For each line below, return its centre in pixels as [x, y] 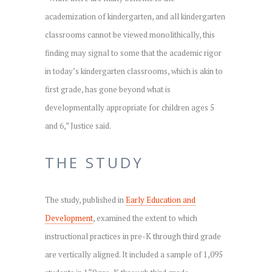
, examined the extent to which [145, 218]
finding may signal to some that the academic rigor [133, 53]
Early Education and [161, 199]
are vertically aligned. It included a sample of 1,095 [134, 254]
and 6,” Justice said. [78, 125]
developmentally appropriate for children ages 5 [130, 107]
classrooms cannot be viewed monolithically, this [130, 34]
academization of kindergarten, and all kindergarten [135, 16]
